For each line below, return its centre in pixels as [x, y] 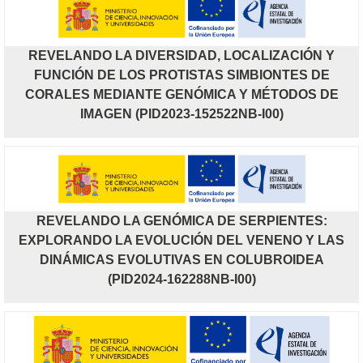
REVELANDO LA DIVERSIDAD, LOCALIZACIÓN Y [181, 55]
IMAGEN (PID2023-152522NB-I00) [181, 113]
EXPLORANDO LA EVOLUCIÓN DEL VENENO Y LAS [181, 240]
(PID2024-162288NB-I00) [181, 279]
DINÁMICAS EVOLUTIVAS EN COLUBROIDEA [181, 259]
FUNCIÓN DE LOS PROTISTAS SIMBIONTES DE [181, 75]
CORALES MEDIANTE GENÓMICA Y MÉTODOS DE [181, 94]
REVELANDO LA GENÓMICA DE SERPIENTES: [181, 220]
